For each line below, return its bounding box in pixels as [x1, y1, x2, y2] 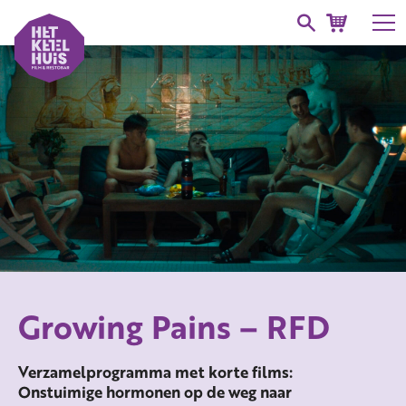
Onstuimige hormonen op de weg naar [18, 380, 292, 403]
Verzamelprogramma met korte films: [18, 360, 293, 383]
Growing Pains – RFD [18, 304, 330, 350]
